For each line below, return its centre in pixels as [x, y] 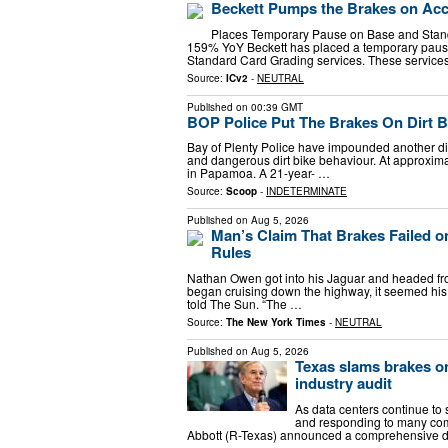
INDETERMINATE [306, 191]
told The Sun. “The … [244, 303]
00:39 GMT [277, 106]
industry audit [343, 382]
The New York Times [276, 321]
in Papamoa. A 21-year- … [258, 173]
